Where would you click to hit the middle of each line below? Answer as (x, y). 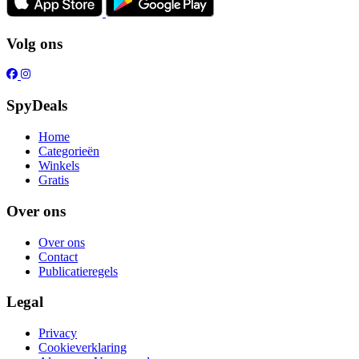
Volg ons (34, 43)
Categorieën (69, 151)
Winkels (59, 166)
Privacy (58, 333)
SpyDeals (37, 106)
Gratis (54, 180)
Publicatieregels (78, 271)
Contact (58, 256)
